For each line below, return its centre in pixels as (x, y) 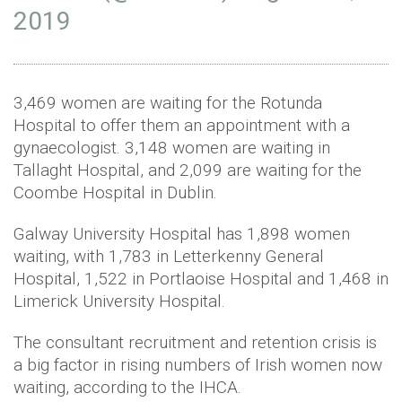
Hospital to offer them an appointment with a (182, 125)
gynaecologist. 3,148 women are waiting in (172, 147)
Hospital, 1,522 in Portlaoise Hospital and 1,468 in (201, 278)
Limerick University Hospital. (119, 301)
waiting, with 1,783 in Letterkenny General (169, 256)
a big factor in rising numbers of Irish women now (198, 364)
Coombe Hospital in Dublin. (115, 192)
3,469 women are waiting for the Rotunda (168, 102)
